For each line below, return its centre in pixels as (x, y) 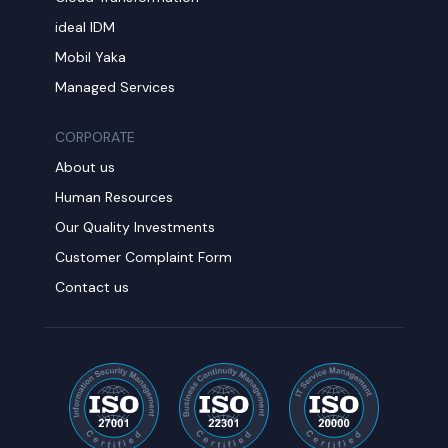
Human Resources (114, 196)
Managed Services (115, 86)
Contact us (92, 286)
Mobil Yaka (91, 56)
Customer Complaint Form (144, 256)
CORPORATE (95, 136)
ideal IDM (85, 26)
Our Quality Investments (135, 226)
